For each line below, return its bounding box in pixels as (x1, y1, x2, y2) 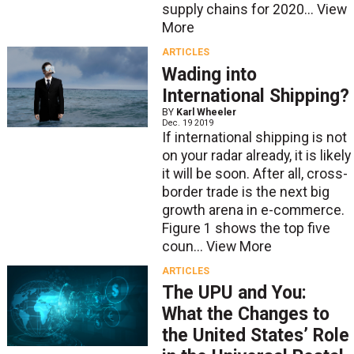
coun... (161, 238, 206, 254)
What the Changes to (161, 303, 330, 326)
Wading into (161, 63, 257, 85)
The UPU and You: (161, 282, 307, 304)
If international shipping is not (161, 129, 347, 145)
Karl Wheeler (175, 106, 236, 118)
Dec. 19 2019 (161, 117, 213, 128)
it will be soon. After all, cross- (161, 165, 348, 182)
